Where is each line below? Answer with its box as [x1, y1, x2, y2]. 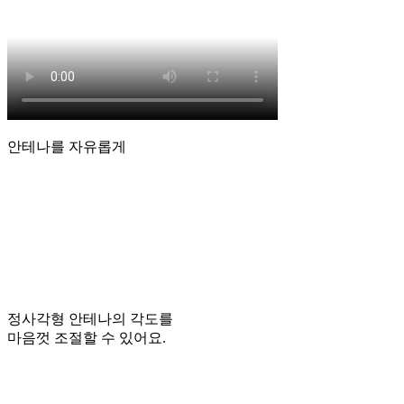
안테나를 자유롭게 [7, 139, 126, 155]
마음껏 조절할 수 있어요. [7, 330, 166, 346]
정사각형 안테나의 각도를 [7, 311, 173, 327]
